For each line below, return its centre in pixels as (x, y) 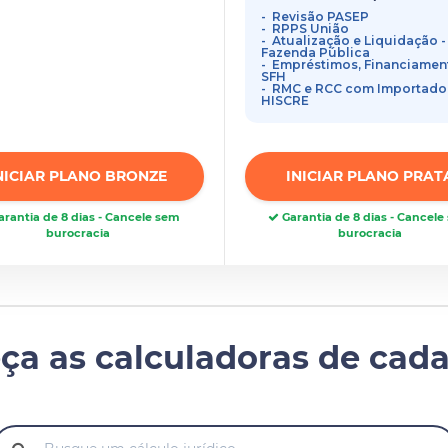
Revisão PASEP (320, 16)
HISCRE (284, 100)
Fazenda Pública (315, 52)
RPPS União (310, 28)
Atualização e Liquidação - (358, 40)
